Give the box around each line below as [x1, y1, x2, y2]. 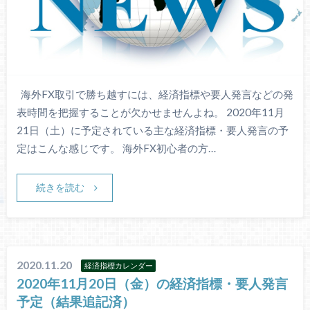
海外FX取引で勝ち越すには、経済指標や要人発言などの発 [16, 87, 293, 100]
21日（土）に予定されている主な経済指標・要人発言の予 [16, 123, 289, 136]
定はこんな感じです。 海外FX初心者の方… [16, 141, 216, 154]
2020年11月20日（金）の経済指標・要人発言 [17, 275, 289, 292]
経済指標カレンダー [84, 261, 153, 271]
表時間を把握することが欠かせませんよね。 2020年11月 [16, 105, 284, 118]
